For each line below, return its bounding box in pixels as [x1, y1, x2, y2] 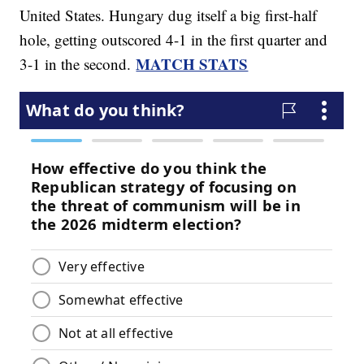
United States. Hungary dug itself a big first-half [19, 5, 318, 26]
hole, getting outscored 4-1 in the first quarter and [19, 29, 328, 50]
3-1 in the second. [19, 54, 136, 75]
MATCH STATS [136, 53, 249, 76]
